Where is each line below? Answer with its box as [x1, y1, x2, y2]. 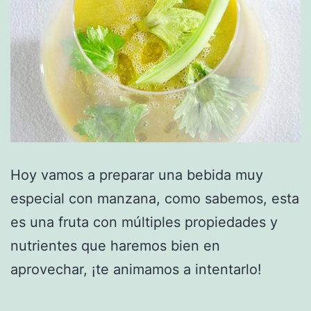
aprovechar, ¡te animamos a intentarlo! [10, 261, 262, 278]
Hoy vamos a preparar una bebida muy [10, 167, 263, 184]
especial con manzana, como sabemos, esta [10, 190, 299, 208]
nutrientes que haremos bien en [10, 237, 220, 255]
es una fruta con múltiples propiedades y [10, 214, 278, 231]
